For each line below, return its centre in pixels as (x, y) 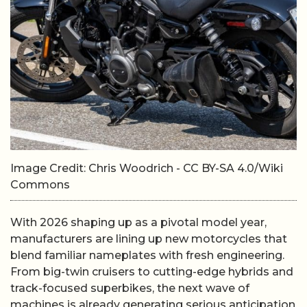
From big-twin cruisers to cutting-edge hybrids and (152, 272)
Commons (40, 185)
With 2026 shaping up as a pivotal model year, (138, 222)
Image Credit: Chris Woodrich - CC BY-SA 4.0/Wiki (147, 168)
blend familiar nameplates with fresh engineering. (147, 255)
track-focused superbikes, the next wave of (130, 288)
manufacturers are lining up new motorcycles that (149, 239)
